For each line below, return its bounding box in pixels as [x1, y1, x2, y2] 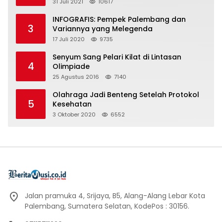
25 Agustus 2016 [53, 73, 99, 81]
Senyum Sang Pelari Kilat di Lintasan [53, 52, 181, 62]
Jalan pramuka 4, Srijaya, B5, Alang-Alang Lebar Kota [25, 191, 205, 201]
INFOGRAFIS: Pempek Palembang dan [53, 14, 186, 25]
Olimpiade [53, 61, 90, 72]
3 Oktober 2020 [53, 111, 96, 119]
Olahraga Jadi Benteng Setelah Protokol [53, 90, 199, 100]
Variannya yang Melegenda [53, 24, 153, 34]
